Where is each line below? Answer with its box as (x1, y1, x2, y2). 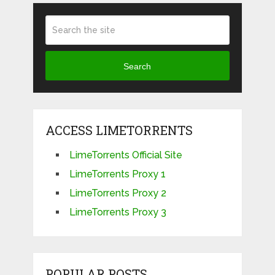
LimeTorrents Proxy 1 (69, 168, 166, 180)
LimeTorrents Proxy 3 (69, 206, 166, 219)
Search (123, 61, 152, 71)
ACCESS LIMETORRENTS (45, 122, 193, 139)
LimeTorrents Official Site (69, 149, 182, 161)
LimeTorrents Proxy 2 (69, 187, 166, 199)
